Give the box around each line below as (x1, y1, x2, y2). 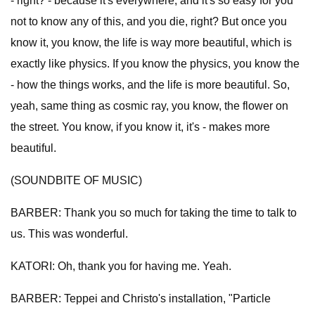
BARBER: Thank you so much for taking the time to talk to (11, 207, 297, 219)
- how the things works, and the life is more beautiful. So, (11, 79, 290, 91)
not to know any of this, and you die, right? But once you (11, 15, 287, 27)
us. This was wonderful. (11, 228, 128, 240)
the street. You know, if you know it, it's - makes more (11, 121, 270, 133)
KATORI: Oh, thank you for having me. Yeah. (11, 260, 231, 272)
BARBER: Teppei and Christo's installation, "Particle (11, 292, 271, 304)
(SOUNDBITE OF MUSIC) (11, 174, 142, 186)
